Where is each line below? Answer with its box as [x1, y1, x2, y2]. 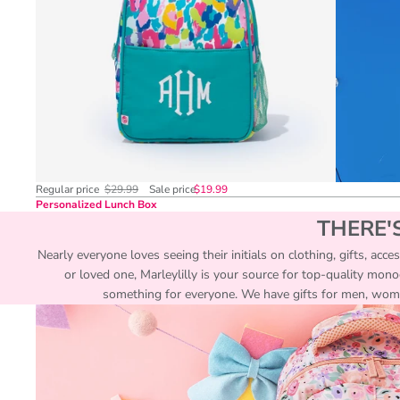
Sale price [149, 181, 196, 196]
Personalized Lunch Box [36, 196, 157, 212]
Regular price [36, 181, 102, 196]
